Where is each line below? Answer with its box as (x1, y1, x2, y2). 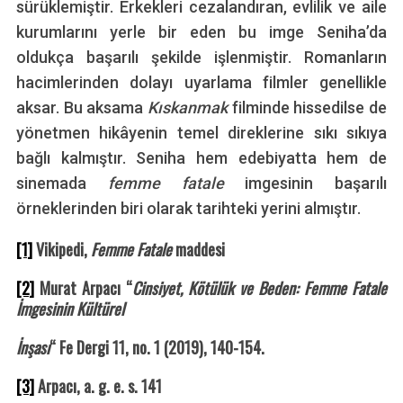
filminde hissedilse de (231, 98, 388, 118)
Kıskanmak (148, 98, 232, 118)
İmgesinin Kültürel (15, 297, 124, 321)
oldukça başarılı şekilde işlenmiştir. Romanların (15, 48, 388, 67)
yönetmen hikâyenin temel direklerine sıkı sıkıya (15, 123, 388, 143)
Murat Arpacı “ (33, 276, 132, 300)
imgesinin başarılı (245, 174, 388, 193)
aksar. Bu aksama (15, 98, 148, 118)
